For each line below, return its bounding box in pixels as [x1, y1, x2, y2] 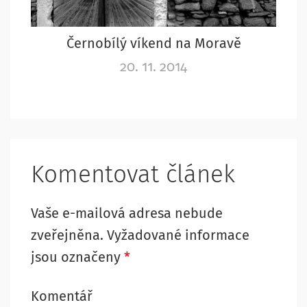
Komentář [31, 287, 93, 304]
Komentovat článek [31, 159, 235, 188]
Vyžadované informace [107, 226, 249, 243]
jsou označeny [31, 248, 124, 265]
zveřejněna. [31, 226, 103, 243]
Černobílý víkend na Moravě [66, 34, 241, 51]
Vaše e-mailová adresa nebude [31, 204, 223, 221]
